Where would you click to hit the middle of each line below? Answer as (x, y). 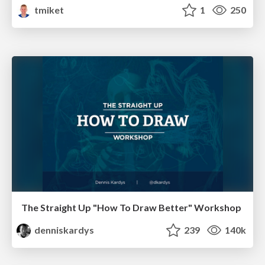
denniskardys (64, 230)
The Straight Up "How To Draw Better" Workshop (131, 208)
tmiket (49, 9)
